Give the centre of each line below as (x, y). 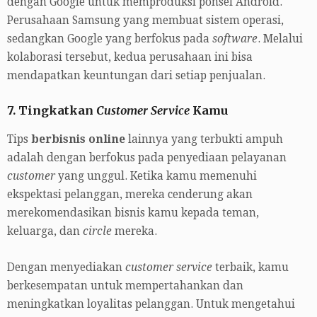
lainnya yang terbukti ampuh (204, 139)
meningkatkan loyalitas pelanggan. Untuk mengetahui (151, 304)
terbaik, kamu (250, 267)
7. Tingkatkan (52, 111)
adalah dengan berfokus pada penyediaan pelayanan (147, 157)
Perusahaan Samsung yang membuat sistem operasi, (145, 21)
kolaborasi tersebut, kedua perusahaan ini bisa (130, 58)
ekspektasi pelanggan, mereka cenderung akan (130, 194)
